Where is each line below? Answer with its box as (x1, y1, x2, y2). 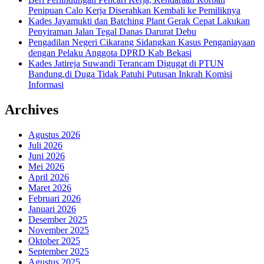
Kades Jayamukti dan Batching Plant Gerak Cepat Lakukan (28, 15, 250, 26)
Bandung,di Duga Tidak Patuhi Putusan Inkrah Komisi (28, 68, 232, 79)
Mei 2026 (28, 161, 64, 171)
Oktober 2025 (28, 235, 80, 246)
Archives (5, 101, 58, 117)
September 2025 (28, 246, 89, 256)
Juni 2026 (28, 150, 65, 161)
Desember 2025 (28, 214, 87, 225)
